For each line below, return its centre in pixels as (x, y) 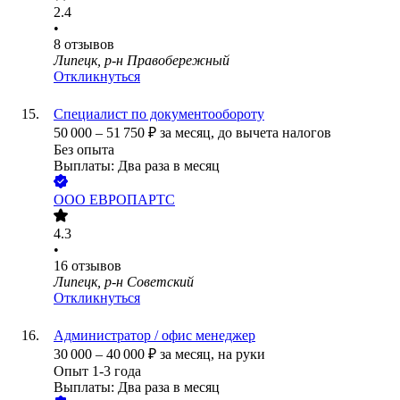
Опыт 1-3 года (97, 371)
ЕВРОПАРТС (132, 200)
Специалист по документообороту (159, 114)
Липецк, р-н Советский (124, 282)
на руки (242, 354)
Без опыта (84, 150)
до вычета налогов (275, 133)
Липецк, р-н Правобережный (142, 61)
